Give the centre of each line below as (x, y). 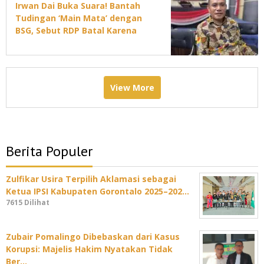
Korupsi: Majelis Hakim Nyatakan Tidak (89, 249)
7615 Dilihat (28, 203)
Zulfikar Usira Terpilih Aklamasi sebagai (91, 179)
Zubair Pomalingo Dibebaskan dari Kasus (93, 237)
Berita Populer (49, 151)
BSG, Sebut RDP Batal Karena (76, 31)
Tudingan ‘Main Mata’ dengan (79, 18)
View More (132, 88)
